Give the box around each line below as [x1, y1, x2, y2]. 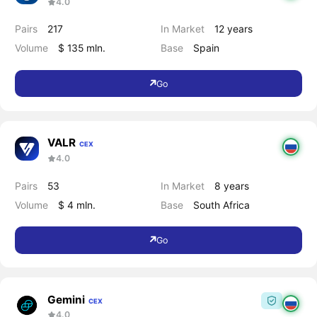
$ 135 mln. [57, 42, 105, 54]
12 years [214, 23, 253, 35]
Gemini [47, 292, 85, 306]
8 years [214, 179, 250, 192]
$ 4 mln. [57, 198, 96, 211]
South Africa [193, 198, 250, 211]
